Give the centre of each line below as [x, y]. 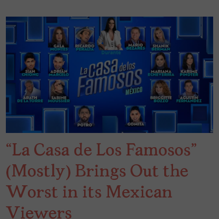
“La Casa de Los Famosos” [101, 151]
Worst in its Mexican [89, 193]
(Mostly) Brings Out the [97, 172]
